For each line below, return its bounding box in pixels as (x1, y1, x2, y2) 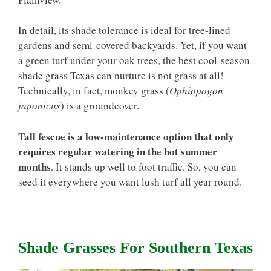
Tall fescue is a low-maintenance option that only (18, 128, 234, 144)
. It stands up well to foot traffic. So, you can (51, 159, 237, 174)
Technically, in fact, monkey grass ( (18, 83, 169, 97)
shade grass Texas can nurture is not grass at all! (18, 68, 224, 82)
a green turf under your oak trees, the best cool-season (18, 53, 250, 67)
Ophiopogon (169, 83, 223, 97)
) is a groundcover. (60, 99, 139, 113)
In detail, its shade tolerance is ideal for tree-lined (18, 23, 230, 37)
